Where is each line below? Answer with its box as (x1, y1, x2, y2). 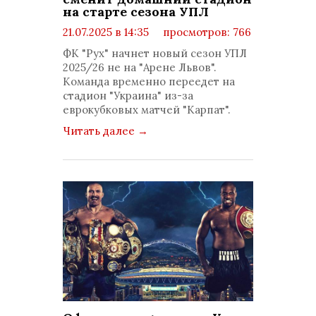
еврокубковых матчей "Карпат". (63, 103, 231, 116)
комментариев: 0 (74, 39, 167, 53)
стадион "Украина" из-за (63, 89, 193, 102)
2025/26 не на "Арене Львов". (63, 61, 217, 74)
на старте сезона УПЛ (63, 4, 209, 20)
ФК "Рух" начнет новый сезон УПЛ (63, 47, 247, 60)
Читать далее (63, 124, 138, 138)
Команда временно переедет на (63, 75, 235, 88)
